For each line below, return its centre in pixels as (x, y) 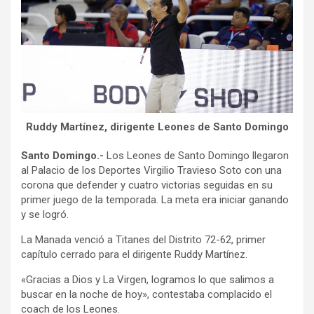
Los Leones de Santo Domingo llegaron (196, 155)
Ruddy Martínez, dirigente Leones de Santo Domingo (157, 127)
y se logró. (45, 214)
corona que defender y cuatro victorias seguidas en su (147, 185)
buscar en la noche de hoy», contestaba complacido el (146, 294)
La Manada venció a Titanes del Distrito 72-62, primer (143, 239)
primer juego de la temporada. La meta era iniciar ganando (155, 199)
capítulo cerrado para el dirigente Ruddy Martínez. (134, 254)
